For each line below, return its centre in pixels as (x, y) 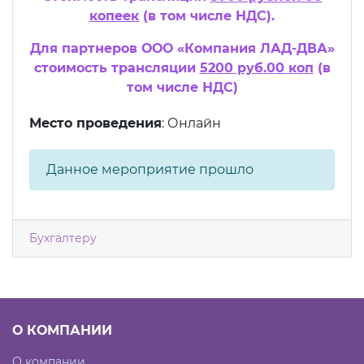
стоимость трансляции (117, 68)
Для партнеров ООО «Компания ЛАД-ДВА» (182, 49)
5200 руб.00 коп (256, 68)
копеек (114, 16)
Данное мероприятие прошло (150, 170)
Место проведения (95, 123)
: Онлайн (191, 123)
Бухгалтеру (63, 238)
